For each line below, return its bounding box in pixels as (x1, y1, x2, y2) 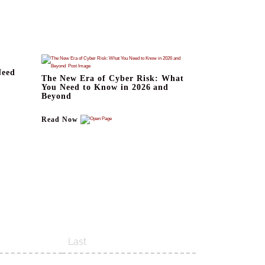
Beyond (41, 91, 74, 101)
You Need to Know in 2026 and (41, 82, 169, 92)
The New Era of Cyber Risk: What (41, 73, 184, 83)
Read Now (41, 115, 78, 124)
